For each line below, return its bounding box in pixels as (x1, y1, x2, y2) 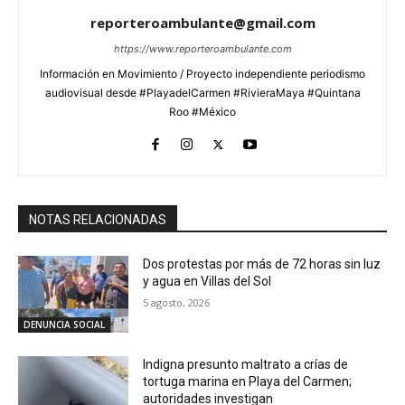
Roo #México (169, 104, 236, 118)
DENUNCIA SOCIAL (24, 318, 105, 332)
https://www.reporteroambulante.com (113, 42, 292, 55)
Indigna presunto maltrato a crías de (143, 357, 349, 372)
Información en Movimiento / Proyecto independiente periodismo (40, 66, 365, 80)
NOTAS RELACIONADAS (29, 212, 166, 227)
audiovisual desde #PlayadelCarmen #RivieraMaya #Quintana (44, 85, 361, 99)
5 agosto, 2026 (143, 295, 211, 309)
